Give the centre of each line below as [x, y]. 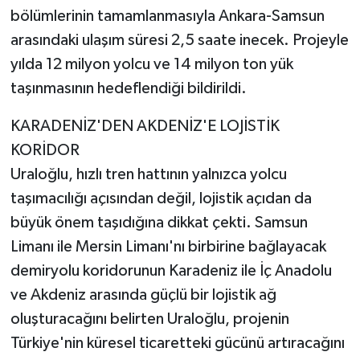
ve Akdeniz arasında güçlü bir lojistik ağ [143, 295]
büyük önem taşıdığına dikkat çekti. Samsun [159, 222]
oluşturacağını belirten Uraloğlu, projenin [149, 319]
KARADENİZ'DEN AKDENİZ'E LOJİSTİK [145, 126]
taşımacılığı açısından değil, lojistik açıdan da [161, 198]
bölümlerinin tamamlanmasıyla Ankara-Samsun [167, 16]
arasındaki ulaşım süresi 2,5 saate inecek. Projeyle [179, 40]
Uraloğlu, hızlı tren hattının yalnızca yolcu [148, 174]
